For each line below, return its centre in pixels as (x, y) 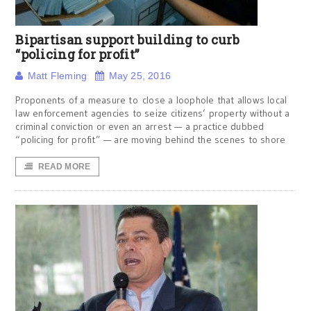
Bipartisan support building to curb (127, 40)
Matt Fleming (57, 76)
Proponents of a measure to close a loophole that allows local (151, 100)
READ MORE (64, 167)
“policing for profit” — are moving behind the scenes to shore (151, 140)
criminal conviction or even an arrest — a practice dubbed (140, 126)
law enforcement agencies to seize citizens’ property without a (153, 113)
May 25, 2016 (140, 76)
